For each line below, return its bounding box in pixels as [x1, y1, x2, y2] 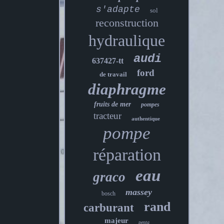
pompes [141, 101, 160, 108]
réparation [92, 145, 161, 164]
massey [125, 187, 152, 197]
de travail [99, 70, 127, 78]
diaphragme [87, 80, 166, 98]
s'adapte [95, 4, 140, 14]
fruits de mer [94, 100, 131, 108]
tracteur [93, 110, 122, 121]
